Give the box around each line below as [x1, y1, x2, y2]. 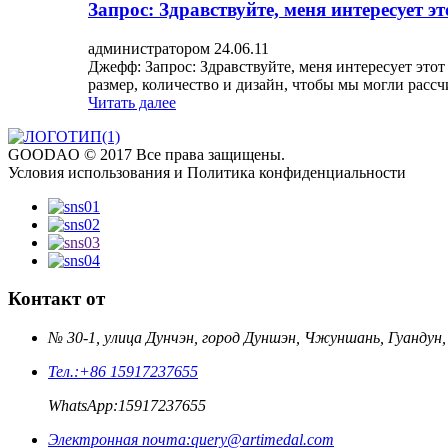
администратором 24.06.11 [88, 39, 269, 57]
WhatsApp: [48, 397, 118, 415]
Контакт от [8, 288, 105, 310]
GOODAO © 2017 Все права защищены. [8, 145, 285, 163]
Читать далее [88, 93, 176, 111]
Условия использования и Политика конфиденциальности [8, 163, 406, 181]
